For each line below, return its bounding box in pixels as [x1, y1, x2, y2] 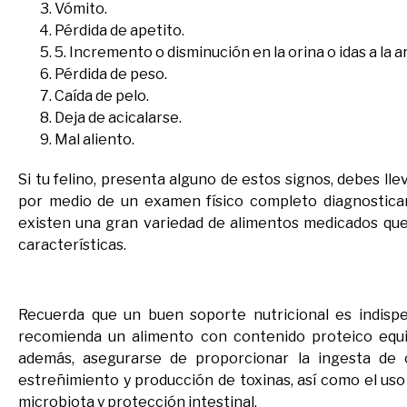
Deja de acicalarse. [55, 108, 182, 126]
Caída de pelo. [55, 86, 149, 104]
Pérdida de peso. [55, 65, 167, 83]
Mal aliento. [55, 130, 134, 148]
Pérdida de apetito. [55, 21, 184, 39]
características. [18, 235, 129, 253]
